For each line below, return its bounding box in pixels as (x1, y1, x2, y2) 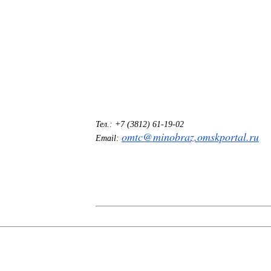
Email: (95, 133, 122, 143)
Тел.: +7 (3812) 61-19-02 (95, 119, 184, 129)
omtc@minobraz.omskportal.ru (121, 129, 259, 144)
